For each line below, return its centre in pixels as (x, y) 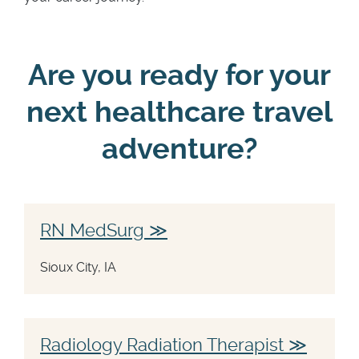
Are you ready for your (179, 75)
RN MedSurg (92, 230)
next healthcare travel (179, 112)
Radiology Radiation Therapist (162, 344)
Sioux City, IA (78, 267)
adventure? (179, 149)
